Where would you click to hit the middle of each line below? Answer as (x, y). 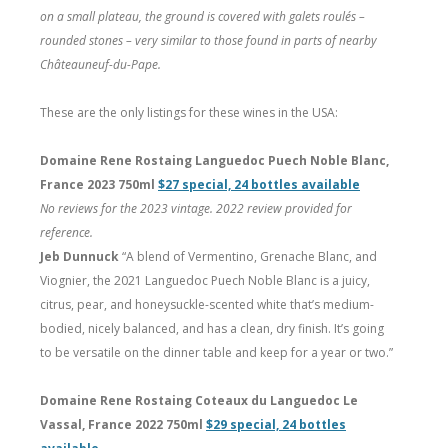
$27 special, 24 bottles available (259, 184)
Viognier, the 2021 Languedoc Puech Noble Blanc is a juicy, (205, 280)
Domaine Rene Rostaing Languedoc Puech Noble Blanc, (214, 160)
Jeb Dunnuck (81, 256)
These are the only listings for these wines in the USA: (189, 112)
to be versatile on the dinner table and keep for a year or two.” (216, 352)
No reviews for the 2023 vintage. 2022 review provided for (196, 208)
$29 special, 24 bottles (276, 424)
